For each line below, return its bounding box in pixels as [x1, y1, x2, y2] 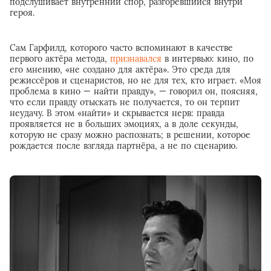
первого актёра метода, [10, 53, 110, 65]
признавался [110, 53, 162, 65]
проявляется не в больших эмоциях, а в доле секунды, [10, 119, 238, 130]
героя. [10, 7, 34, 19]
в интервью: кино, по [162, 53, 253, 65]
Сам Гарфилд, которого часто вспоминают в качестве [10, 42, 233, 54]
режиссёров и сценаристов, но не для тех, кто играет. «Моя [10, 75, 261, 87]
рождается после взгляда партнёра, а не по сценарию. [10, 140, 237, 152]
